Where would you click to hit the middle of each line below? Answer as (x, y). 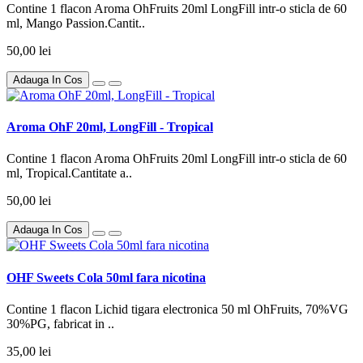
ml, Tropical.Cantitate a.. (69, 173)
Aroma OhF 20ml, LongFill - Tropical (110, 127)
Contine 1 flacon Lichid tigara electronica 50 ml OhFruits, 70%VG (179, 309)
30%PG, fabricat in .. (60, 323)
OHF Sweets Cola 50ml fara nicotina (106, 277)
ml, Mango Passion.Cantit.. (76, 23)
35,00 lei (29, 351)
